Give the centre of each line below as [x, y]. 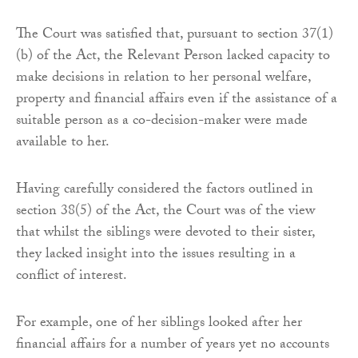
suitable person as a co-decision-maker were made [162, 121]
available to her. [63, 143]
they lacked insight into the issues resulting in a [156, 255]
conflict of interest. [72, 276]
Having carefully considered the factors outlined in [165, 190]
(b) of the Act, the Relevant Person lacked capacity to [173, 57]
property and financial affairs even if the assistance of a [177, 100]
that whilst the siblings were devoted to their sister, [165, 233]
